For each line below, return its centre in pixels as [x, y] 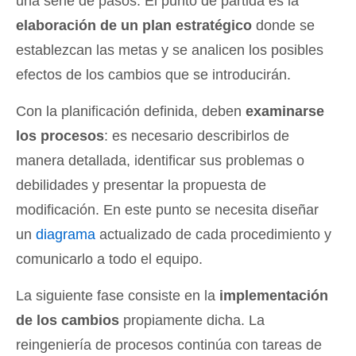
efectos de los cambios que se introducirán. [153, 75]
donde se [283, 26]
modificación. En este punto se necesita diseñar [167, 210]
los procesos [60, 136]
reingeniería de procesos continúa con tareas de [169, 345]
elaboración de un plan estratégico [134, 26]
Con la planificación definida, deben [131, 112]
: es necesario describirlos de [197, 136]
